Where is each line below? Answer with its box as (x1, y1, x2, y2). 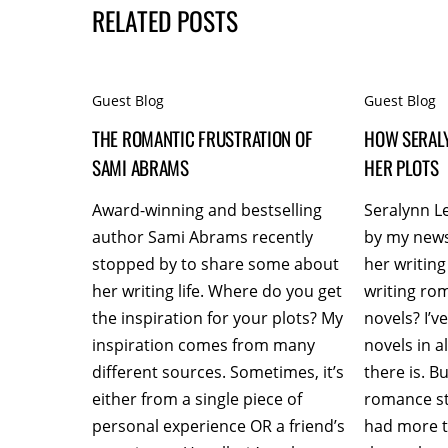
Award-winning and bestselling (92, 199, 322, 222)
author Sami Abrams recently (92, 226, 313, 249)
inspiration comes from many (92, 334, 315, 357)
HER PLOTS (364, 152, 439, 182)
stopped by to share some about (92, 253, 339, 276)
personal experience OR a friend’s (92, 415, 345, 438)
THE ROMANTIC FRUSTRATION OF (92, 123, 313, 153)
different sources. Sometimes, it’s (92, 361, 344, 384)
